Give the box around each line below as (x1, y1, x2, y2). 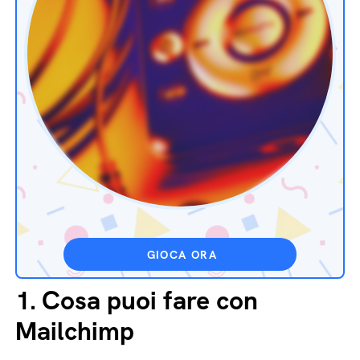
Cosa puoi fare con (42, 283, 258, 317)
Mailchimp (15, 313, 134, 348)
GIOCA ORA (146, 247, 218, 262)
